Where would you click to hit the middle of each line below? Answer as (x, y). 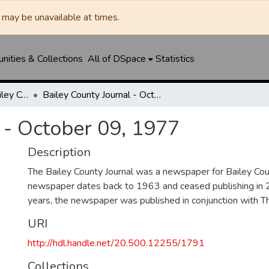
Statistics (175, 59)
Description (59, 152)
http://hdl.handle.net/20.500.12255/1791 (116, 243)
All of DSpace (116, 59)
